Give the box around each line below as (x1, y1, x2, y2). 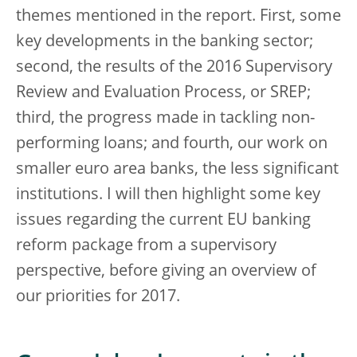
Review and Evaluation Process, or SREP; (16, 85, 311, 101)
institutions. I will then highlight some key (16, 187, 320, 203)
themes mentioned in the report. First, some (16, 9, 341, 25)
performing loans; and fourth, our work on (16, 136, 328, 152)
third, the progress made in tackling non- (16, 111, 315, 127)
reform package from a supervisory (16, 238, 277, 254)
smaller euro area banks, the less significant (16, 162, 339, 178)
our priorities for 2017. (16, 289, 180, 305)
